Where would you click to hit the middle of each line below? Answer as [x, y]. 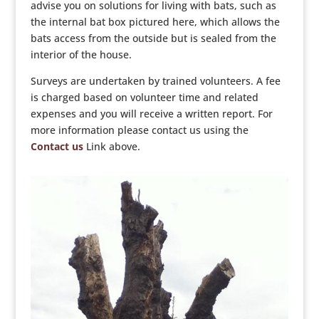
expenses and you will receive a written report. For [151, 114]
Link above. [111, 146]
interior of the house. [81, 54]
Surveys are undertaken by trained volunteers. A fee [155, 81]
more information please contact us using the [139, 130]
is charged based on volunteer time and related [144, 97]
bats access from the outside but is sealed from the [153, 38]
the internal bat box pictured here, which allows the [155, 22]
